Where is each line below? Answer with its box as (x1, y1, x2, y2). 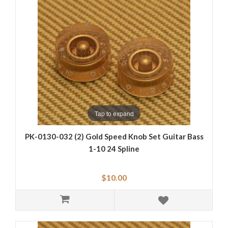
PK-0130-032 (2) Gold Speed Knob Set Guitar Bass (24, 132, 204, 141)
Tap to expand (94, 108, 134, 118)
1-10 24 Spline (89, 144, 139, 154)
